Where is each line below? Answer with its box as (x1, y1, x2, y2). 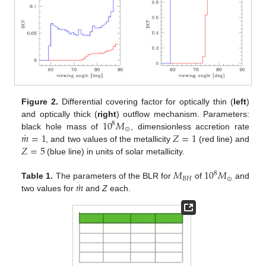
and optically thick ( (21, 109, 98, 119)
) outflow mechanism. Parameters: (116, 109, 249, 119)
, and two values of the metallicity (46, 134, 173, 144)
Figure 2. (21, 96, 59, 106)
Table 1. (21, 171, 53, 181)
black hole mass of (21, 121, 103, 131)
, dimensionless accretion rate (131, 121, 249, 131)
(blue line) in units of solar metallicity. (45, 146, 185, 156)
